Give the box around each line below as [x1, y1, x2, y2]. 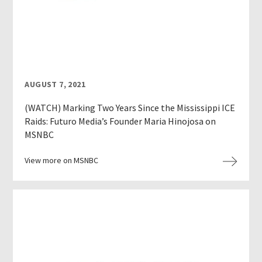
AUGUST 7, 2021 [25, 79, 86, 90]
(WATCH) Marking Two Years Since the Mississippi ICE [25, 102, 236, 114]
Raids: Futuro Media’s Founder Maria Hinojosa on [25, 115, 216, 127]
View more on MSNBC [25, 155, 99, 166]
